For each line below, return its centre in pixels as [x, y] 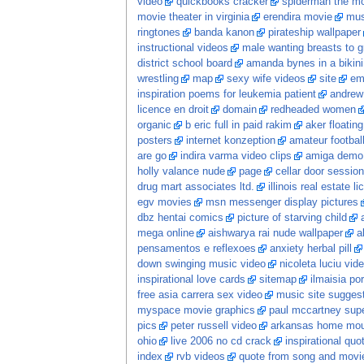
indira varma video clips [236, 156]
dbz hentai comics [180, 218]
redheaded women [313, 110]
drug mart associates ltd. [195, 187]
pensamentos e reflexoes [196, 249]
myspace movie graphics [196, 311]
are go [152, 156]
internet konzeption [230, 141]
